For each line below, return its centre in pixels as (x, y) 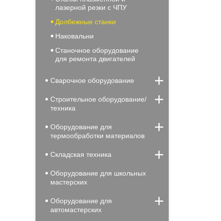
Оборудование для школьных (98, 173)
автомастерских (76, 210)
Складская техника (81, 154)
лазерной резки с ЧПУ (91, 7)
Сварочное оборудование (92, 80)
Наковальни (74, 36)
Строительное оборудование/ (98, 99)
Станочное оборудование (97, 50)
